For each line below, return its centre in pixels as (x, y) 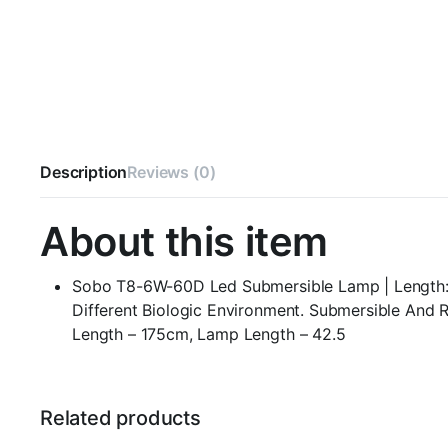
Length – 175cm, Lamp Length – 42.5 (209, 334)
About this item (184, 241)
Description (84, 172)
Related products (120, 418)
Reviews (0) (171, 172)
